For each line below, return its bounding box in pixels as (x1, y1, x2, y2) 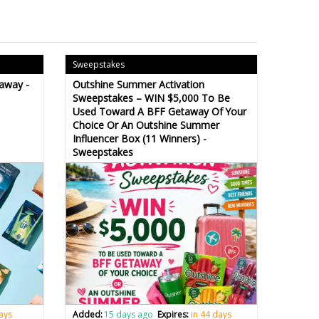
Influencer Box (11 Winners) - (72, 131, 206, 145)
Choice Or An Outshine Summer (72, 117, 219, 132)
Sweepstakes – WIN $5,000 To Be (72, 90, 230, 105)
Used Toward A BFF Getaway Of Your (72, 104, 246, 118)
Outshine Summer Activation (72, 77, 204, 91)
